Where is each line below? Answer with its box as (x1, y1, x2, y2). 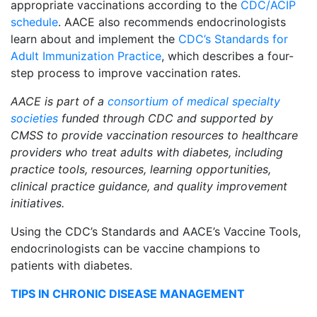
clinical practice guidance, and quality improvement (11, 179, 287, 194)
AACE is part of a (11, 94, 108, 109)
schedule (11, 15, 58, 30)
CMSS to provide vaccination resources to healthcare (11, 128, 298, 143)
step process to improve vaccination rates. (11, 66, 241, 81)
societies (11, 111, 58, 126)
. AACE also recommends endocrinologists (58, 15, 286, 30)
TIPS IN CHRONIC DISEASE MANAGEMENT (11, 287, 245, 301)
